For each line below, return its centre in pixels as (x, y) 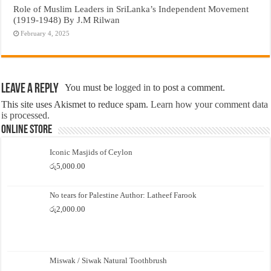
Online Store (27, 130)
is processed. (26, 116)
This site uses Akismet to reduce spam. (76, 105)
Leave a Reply (30, 90)
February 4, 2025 (45, 34)
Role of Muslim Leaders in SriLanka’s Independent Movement (131, 9)
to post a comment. (188, 88)
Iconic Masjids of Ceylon (91, 152)
